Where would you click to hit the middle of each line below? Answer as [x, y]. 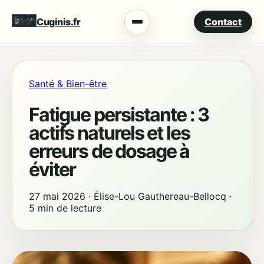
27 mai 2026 [57, 196]
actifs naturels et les [109, 133]
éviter [52, 169]
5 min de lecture [65, 208]
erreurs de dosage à [109, 151]
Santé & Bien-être [68, 84]
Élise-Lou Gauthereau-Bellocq [160, 196]
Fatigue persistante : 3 [119, 114]
